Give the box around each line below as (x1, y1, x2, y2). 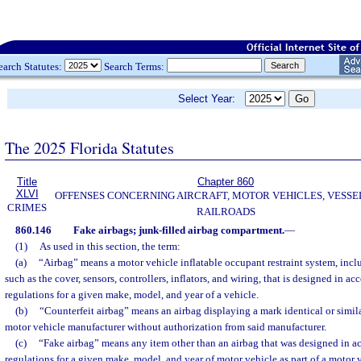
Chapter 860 (197, 176, 254, 188)
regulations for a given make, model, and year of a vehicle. (5, 288, 259, 301)
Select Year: (178, 93, 245, 105)
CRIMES (7, 201, 47, 214)
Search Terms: (102, 60, 167, 73)
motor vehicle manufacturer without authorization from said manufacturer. (5, 321, 326, 333)
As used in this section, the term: (39, 240, 180, 252)
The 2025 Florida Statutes (5, 136, 174, 159)
